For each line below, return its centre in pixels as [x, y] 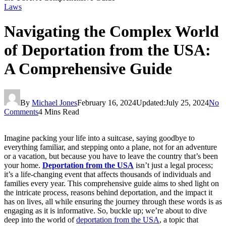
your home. [23, 165]
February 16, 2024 [107, 102]
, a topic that [179, 219]
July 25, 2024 [187, 102]
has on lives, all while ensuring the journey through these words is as [113, 201]
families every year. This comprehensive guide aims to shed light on [111, 183]
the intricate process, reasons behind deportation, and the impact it [108, 192]
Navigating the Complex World [111, 32]
